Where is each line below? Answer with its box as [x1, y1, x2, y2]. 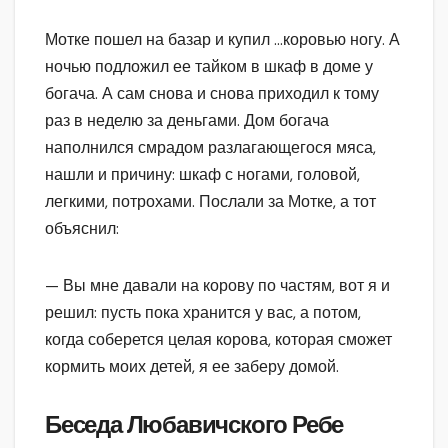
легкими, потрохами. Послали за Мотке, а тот [45, 190, 376, 212]
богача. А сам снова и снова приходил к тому [45, 82, 379, 104]
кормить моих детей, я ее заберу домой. [45, 355, 339, 377]
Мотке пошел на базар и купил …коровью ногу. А [45, 28, 400, 50]
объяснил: [45, 217, 119, 239]
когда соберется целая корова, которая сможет [45, 328, 392, 350]
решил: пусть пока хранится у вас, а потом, [45, 301, 361, 323]
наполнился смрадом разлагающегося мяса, [45, 136, 376, 158]
